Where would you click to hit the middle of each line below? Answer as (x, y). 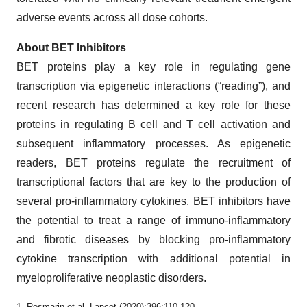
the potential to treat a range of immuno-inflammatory (153, 221)
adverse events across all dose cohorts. (112, 18)
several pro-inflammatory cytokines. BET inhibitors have (153, 201)
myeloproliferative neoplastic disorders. (111, 278)
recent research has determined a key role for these (153, 106)
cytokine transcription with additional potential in (153, 259)
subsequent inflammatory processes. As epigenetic (153, 144)
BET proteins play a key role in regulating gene (153, 67)
